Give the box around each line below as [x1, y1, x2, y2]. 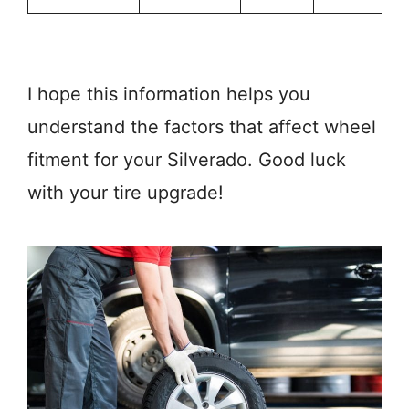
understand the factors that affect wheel [27, 116, 376, 139]
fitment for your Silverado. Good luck [27, 149, 346, 172]
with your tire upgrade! [27, 182, 224, 204]
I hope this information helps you [27, 83, 310, 106]
